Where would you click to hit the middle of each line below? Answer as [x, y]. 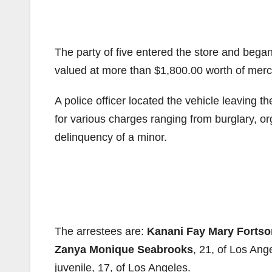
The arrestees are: [101, 231]
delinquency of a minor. [111, 137]
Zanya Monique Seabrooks [124, 250]
